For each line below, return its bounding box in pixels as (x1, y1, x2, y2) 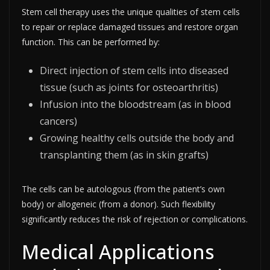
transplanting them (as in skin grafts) (40, 148, 209, 162)
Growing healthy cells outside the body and (40, 131, 234, 145)
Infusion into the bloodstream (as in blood (40, 97, 231, 111)
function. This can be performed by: (22, 36, 160, 48)
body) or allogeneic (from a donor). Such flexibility (22, 198, 215, 210)
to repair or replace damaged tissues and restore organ (22, 20, 238, 33)
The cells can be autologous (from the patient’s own (22, 183, 225, 195)
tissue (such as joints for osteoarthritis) (40, 80, 218, 94)
